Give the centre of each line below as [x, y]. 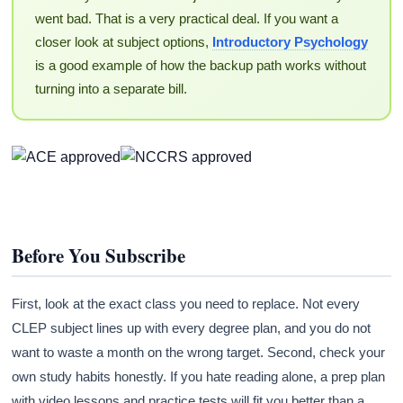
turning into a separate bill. [111, 89]
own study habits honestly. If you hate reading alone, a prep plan [199, 376]
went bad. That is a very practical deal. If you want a [186, 19]
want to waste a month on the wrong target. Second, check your [199, 352]
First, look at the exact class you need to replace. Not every [186, 303]
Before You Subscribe [99, 255]
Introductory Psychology [290, 42]
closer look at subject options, [123, 42]
